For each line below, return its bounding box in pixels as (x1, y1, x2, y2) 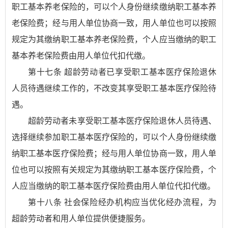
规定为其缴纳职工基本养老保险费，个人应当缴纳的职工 (12, 35, 216, 44)
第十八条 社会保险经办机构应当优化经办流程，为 (28, 198, 216, 207)
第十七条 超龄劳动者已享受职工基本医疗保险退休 (28, 68, 216, 76)
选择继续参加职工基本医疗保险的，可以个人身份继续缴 (12, 133, 216, 141)
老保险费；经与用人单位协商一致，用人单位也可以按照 (12, 19, 216, 27)
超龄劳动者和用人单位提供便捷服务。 (12, 214, 150, 223)
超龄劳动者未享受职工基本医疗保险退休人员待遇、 (28, 117, 216, 125)
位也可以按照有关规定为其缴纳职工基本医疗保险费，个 (12, 165, 216, 174)
